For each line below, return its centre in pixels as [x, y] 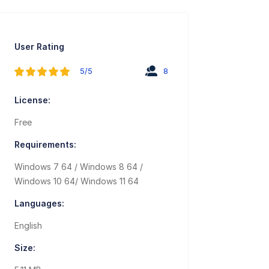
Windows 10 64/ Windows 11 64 [77, 181]
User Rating [40, 47]
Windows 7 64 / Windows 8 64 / [79, 167]
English [29, 226]
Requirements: [46, 145]
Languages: [40, 204]
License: [33, 100]
